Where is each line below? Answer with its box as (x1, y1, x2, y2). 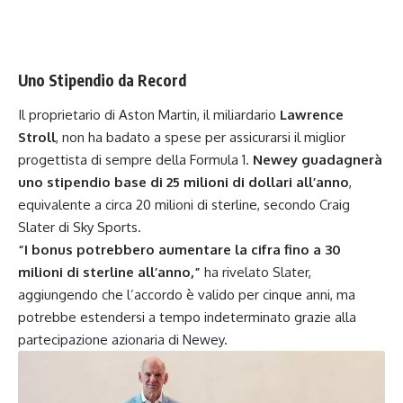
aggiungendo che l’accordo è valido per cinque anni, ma (18, 285, 355, 303)
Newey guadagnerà (253, 150, 382, 168)
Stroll (18, 128, 56, 146)
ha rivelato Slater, (201, 263, 311, 281)
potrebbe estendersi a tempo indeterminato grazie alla (18, 308, 356, 326)
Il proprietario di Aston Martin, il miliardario (18, 105, 280, 123)
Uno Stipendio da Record (18, 70, 186, 91)
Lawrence (280, 105, 344, 123)
